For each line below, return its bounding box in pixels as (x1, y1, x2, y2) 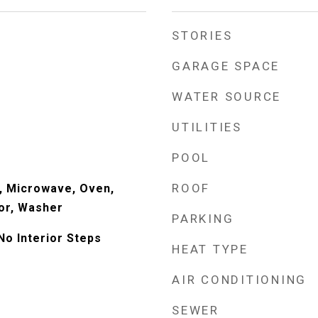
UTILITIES (172, 120, 242, 134)
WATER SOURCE (172, 89, 281, 104)
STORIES (172, 28, 233, 43)
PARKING (172, 212, 234, 226)
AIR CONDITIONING (172, 273, 307, 287)
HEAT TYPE (172, 242, 248, 256)
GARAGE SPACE (172, 59, 280, 73)
